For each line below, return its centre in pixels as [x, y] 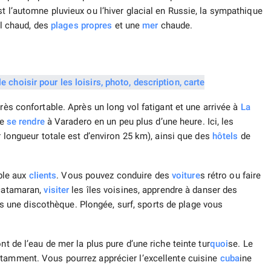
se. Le [240, 244]
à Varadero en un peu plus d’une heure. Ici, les [139, 122]
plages [65, 26]
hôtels [225, 136]
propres [96, 26]
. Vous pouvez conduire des [114, 176]
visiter [57, 190]
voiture [186, 176]
